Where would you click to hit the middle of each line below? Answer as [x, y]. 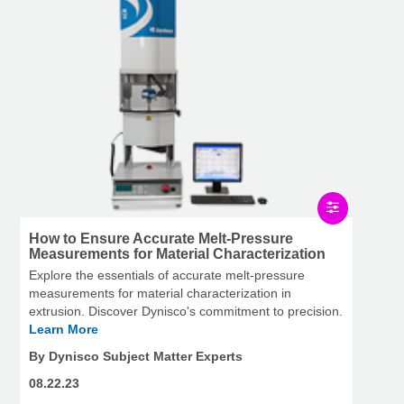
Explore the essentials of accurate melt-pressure [167, 275]
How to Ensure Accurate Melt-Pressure [161, 238]
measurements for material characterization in [160, 293]
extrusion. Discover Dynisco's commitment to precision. [186, 311]
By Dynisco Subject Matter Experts [136, 356]
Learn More [64, 329]
